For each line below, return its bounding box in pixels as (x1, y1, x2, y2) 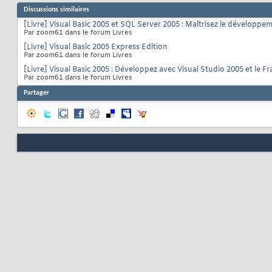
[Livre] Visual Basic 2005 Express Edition (24, 42, 168, 53)
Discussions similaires (24, 6, 89, 14)
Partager (24, 89, 49, 97)
